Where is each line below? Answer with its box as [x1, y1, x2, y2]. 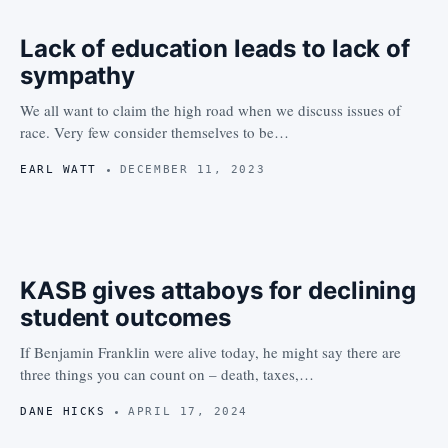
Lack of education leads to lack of [20, 34, 410, 63]
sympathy [20, 61, 136, 90]
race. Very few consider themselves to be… [20, 122, 289, 142]
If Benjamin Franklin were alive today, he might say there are [20, 342, 401, 362]
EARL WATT [20, 163, 97, 176]
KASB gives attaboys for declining [20, 276, 417, 305]
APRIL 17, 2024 [128, 405, 248, 418]
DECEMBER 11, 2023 [119, 163, 266, 176]
